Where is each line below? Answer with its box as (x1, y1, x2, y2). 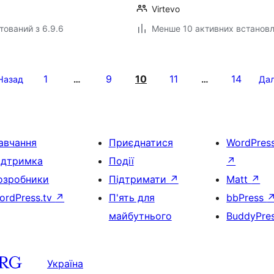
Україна (47, 257, 83, 270)
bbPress (226, 191, 267, 204)
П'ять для (108, 191, 155, 204)
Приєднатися (108, 136, 173, 149)
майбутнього (108, 210, 172, 222)
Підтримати (108, 173, 169, 185)
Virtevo (152, 4, 180, 14)
